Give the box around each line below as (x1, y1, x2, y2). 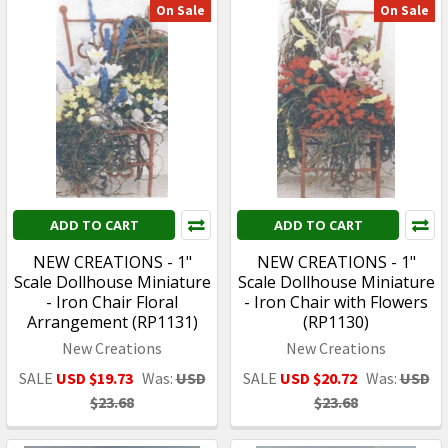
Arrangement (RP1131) (26, 310, 198, 333)
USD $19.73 (55, 367, 133, 388)
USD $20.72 (279, 367, 357, 388)
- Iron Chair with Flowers (244, 290, 428, 313)
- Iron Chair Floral (46, 290, 178, 313)
